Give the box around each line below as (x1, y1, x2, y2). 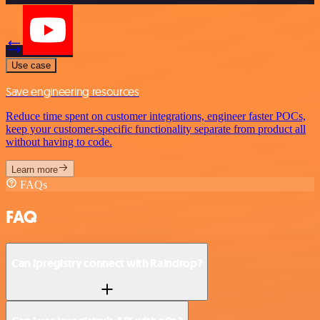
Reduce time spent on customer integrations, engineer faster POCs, (6, 109, 306, 122)
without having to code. (6, 135, 112, 148)
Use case (11, 59, 51, 71)
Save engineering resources (6, 84, 139, 99)
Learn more (11, 164, 58, 175)
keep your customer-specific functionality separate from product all (6, 122, 306, 135)
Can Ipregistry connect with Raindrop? (11, 256, 203, 271)
